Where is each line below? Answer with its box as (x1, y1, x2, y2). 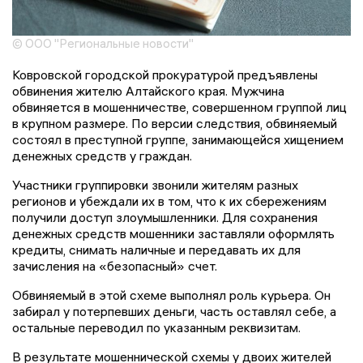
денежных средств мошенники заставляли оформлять (12, 225, 335, 242)
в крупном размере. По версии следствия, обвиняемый (12, 115, 337, 132)
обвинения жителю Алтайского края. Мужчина (12, 83, 284, 100)
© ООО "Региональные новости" (12, 36, 194, 52)
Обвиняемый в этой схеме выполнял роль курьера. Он (12, 287, 331, 304)
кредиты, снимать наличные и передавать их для (12, 241, 301, 258)
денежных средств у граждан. (12, 147, 192, 164)
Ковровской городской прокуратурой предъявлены (12, 66, 318, 83)
